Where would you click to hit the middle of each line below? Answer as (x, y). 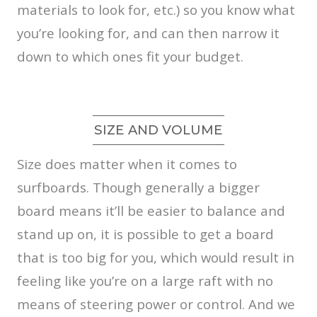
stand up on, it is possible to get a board (145, 234)
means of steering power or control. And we (156, 304)
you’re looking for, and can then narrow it (148, 33)
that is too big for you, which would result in (156, 257)
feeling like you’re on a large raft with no (145, 280)
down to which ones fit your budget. (130, 56)
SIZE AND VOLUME (158, 129)
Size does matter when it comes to (127, 163)
